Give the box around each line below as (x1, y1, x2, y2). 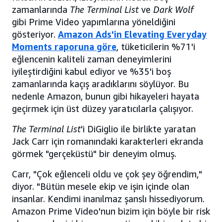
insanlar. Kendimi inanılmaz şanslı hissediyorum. (12, 193, 205, 205)
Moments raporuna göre (12, 41, 116, 53)
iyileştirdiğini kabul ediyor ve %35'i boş (12, 66, 171, 77)
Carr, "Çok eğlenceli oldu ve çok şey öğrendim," (12, 168, 202, 180)
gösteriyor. (12, 29, 58, 40)
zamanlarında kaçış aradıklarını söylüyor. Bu (12, 78, 189, 90)
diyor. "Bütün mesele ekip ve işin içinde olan (12, 181, 189, 192)
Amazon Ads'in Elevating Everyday (58, 29, 207, 40)
